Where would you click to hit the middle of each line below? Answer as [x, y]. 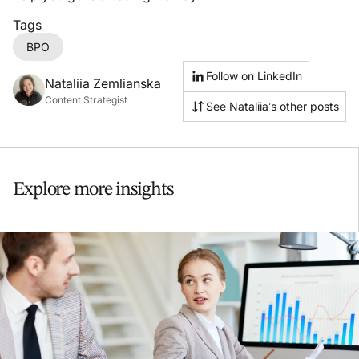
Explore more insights [93, 190]
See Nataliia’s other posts [272, 107]
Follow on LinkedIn [254, 76]
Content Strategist [86, 99]
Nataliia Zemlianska [103, 83]
